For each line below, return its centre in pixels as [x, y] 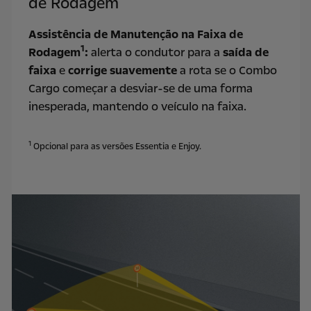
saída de [245, 53]
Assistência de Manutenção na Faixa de [135, 35]
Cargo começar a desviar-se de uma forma [140, 89]
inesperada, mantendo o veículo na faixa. [137, 107]
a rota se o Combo [227, 71]
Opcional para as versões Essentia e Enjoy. [116, 146]
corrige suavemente [122, 71]
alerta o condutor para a [155, 53]
